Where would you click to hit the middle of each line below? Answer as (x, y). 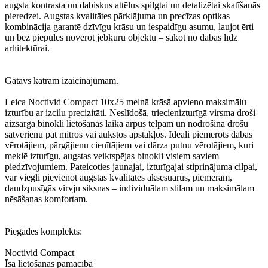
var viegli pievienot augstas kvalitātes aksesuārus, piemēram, (118, 177)
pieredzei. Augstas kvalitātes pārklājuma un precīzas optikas (117, 16)
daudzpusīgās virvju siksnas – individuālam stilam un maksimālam (130, 188)
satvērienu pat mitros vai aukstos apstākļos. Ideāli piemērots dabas (129, 134)
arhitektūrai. (27, 48)
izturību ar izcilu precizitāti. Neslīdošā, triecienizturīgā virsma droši (130, 112)
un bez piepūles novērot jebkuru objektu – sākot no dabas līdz (121, 37)
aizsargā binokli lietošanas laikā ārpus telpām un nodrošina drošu (127, 123)
